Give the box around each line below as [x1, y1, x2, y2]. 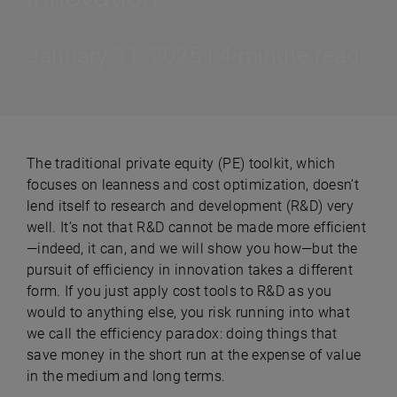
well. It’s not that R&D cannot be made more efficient [27, 219, 366, 236]
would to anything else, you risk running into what [27, 304, 351, 321]
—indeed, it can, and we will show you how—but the [27, 240, 358, 257]
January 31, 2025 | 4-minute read [27, 43, 359, 68]
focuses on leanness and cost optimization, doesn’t [27, 176, 360, 193]
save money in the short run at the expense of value [27, 346, 362, 363]
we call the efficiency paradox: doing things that [27, 325, 338, 342]
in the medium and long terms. [27, 368, 230, 385]
